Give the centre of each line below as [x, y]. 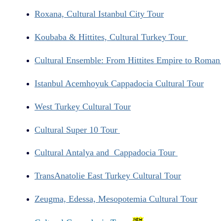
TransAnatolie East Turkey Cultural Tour [108, 176]
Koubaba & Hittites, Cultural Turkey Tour [111, 37]
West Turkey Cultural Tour [83, 106]
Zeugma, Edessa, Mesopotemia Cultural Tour [116, 199]
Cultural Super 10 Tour [77, 129]
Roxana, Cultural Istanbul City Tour [99, 14]
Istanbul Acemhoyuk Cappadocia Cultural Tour [119, 83]
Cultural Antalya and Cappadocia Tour [106, 153]
